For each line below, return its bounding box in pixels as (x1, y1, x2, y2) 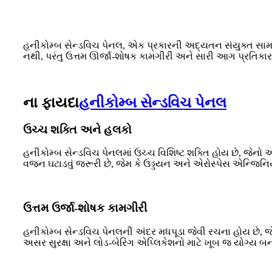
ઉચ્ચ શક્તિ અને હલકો (23, 123, 132, 136)
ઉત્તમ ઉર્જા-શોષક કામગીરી (23, 202, 147, 215)
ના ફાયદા (23, 94, 79, 110)
